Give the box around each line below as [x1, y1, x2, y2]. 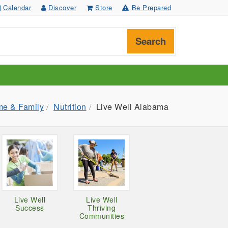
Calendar [3, 3, 31, 12]
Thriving [88, 203, 116, 213]
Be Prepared [131, 3, 171, 12]
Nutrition [53, 100, 87, 112]
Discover [48, 3, 76, 12]
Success [15, 203, 44, 213]
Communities [79, 211, 124, 221]
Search [135, 34, 166, 48]
